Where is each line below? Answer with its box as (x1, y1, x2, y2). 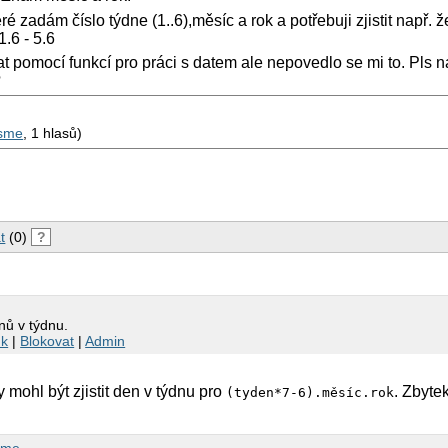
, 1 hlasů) (23, 124, 83, 141)
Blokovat (20, 333, 75, 350)
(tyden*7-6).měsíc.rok (226, 385, 395, 401)
